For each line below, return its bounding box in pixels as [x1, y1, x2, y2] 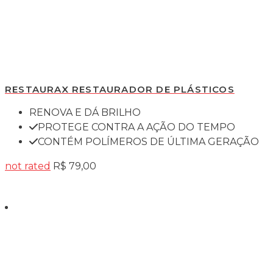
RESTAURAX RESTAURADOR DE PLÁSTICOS [5, 83, 235, 95]
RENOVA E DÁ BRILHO [29, 106, 141, 118]
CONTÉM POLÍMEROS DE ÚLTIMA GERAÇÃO [38, 135, 259, 147]
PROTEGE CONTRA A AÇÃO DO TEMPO [38, 121, 235, 133]
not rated [5, 160, 51, 172]
